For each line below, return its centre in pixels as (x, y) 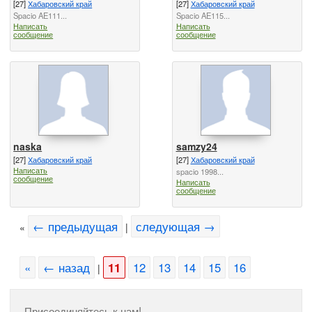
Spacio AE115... (203, 15)
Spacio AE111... (40, 15)
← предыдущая (75, 227)
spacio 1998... (200, 171)
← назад (67, 267)
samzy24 (196, 146)
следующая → (175, 227)
